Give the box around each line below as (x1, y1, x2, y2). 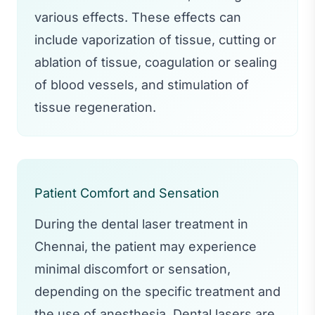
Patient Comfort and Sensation (34, 185, 219, 200)
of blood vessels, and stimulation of (34, 77, 249, 92)
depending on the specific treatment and (34, 283, 281, 299)
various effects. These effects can (34, 9, 241, 25)
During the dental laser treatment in (34, 216, 248, 231)
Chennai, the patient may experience (34, 238, 257, 254)
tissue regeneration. (34, 99, 156, 115)
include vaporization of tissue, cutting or (34, 32, 276, 47)
